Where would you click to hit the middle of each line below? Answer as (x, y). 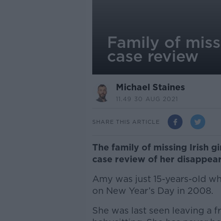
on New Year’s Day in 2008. (152, 191)
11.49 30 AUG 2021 (147, 99)
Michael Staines (150, 87)
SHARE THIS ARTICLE (126, 122)
